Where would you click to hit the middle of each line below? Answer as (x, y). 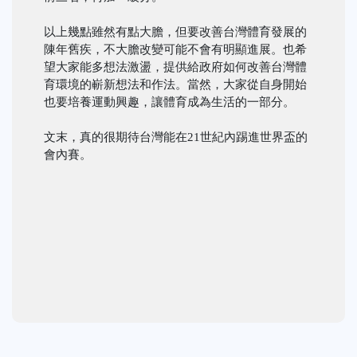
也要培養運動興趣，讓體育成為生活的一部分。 (169, 102)
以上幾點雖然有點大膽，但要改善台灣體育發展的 (175, 32)
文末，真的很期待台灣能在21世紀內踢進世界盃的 (176, 137)
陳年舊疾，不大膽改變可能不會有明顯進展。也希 (175, 50)
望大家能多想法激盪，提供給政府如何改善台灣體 (175, 67)
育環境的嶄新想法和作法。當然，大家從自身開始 (175, 85)
